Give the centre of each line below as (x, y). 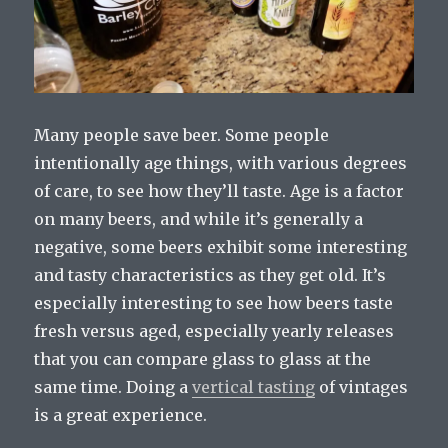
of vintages (362, 386)
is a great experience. (121, 414)
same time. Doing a (113, 386)
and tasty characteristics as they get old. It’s (210, 274)
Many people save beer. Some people (182, 134)
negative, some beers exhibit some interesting (221, 246)
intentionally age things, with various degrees (221, 162)
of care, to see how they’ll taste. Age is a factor (219, 190)
